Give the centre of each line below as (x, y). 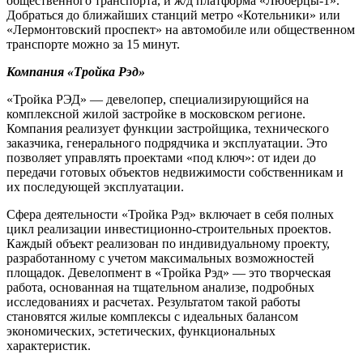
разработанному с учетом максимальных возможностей (160, 258)
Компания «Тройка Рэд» (76, 71)
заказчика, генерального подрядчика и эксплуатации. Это (167, 143)
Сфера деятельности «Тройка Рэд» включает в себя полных (170, 214)
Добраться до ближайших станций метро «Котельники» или (173, 15)
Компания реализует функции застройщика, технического (168, 128)
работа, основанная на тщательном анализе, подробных (160, 287)
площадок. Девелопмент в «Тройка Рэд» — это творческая (169, 272)
